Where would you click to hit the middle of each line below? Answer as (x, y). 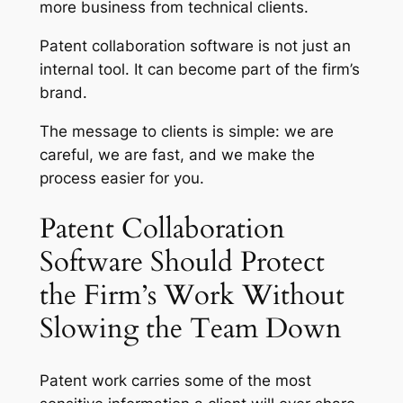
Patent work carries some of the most (175, 380)
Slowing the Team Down (190, 329)
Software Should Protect (182, 262)
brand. (63, 92)
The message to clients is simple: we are (186, 131)
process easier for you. (121, 178)
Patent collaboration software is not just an (195, 45)
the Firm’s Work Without (192, 296)
